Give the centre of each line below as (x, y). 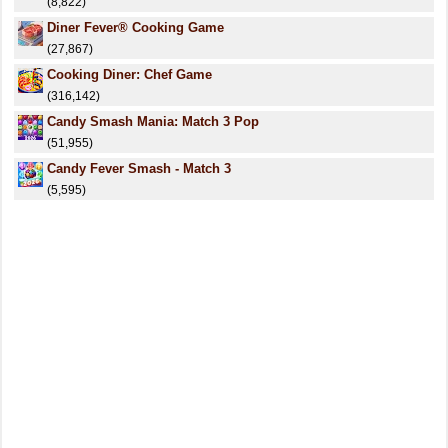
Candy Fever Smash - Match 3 (139, 168)
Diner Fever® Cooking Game (135, 27)
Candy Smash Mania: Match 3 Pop (153, 121)
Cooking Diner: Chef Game (129, 74)
